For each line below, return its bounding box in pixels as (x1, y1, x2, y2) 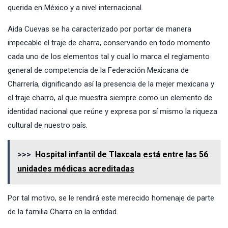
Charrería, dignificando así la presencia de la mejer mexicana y (8, 79, 214, 89)
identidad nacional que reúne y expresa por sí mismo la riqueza (8, 106, 217, 116)
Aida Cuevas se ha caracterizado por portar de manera (8, 24, 191, 34)
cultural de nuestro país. (8, 120, 88, 130)
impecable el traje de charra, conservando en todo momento (8, 38, 210, 47)
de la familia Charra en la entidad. (8, 207, 118, 216)
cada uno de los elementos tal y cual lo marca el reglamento (8, 51, 210, 61)
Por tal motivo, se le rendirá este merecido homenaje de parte (8, 193, 214, 203)
